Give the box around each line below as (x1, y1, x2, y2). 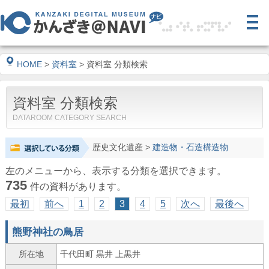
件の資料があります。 (29, 181, 126, 192)
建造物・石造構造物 (152, 143, 228, 152)
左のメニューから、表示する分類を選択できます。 (5, 166, 226, 176)
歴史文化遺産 (92, 143, 143, 152)
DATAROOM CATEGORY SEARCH (13, 113, 127, 122)
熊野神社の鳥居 (11, 226, 83, 238)
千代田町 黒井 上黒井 (59, 249, 141, 259)
